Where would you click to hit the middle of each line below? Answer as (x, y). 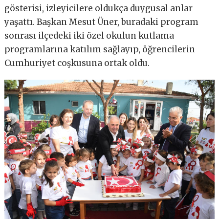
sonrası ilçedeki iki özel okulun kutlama (89, 36)
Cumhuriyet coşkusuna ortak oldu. (77, 63)
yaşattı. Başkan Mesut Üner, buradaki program (102, 22)
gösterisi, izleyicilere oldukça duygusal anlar (99, 9)
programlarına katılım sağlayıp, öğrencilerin (100, 50)
